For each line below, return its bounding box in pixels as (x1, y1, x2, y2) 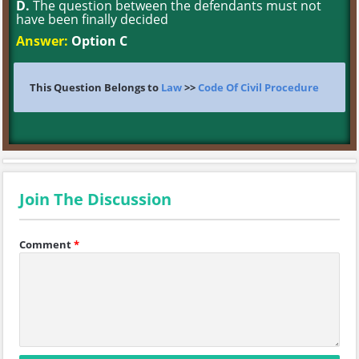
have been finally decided (16, 10, 168, 28)
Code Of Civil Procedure (198, 80, 319, 95)
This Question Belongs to (30, 80, 161, 95)
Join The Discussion (19, 188, 171, 210)
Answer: (16, 32, 68, 50)
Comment (19, 237, 71, 252)
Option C (68, 32, 127, 50)
